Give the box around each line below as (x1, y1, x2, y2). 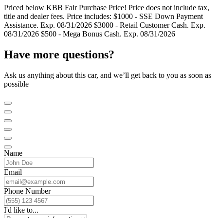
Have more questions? (4, 48, 114, 61)
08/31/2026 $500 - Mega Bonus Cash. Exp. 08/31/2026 (4, 29, 175, 38)
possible (4, 79, 29, 88)
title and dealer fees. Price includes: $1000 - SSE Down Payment (4, 12, 203, 20)
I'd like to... (4, 205, 38, 214)
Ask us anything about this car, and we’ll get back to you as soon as (4, 71, 211, 79)
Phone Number (4, 186, 51, 195)
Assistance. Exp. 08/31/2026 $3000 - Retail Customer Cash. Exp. (4, 20, 205, 29)
